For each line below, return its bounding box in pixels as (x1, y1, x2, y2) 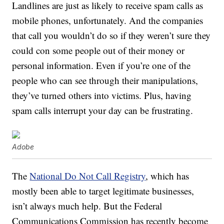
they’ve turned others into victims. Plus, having (12, 89, 192, 102)
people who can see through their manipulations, (12, 74, 198, 87)
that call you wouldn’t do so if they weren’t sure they (12, 29, 211, 42)
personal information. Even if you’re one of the (12, 59, 191, 72)
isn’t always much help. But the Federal (12, 199, 162, 212)
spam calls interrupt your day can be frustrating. (12, 104, 193, 117)
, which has (145, 169, 189, 182)
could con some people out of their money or (12, 44, 185, 57)
